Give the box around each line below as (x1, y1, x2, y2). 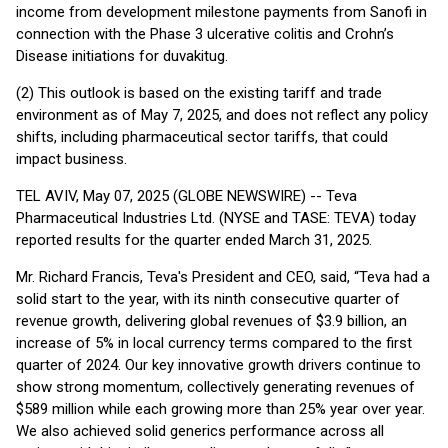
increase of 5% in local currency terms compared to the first (16, 334, 412, 352)
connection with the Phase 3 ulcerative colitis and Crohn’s (16, 25, 394, 43)
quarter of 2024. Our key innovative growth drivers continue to (16, 356, 421, 374)
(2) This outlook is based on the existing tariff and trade (16, 84, 382, 102)
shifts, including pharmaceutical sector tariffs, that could (16, 128, 388, 146)
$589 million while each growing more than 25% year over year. (16, 400, 425, 418)
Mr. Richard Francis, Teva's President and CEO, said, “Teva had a (16, 268, 430, 286)
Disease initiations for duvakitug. (16, 47, 228, 65)
